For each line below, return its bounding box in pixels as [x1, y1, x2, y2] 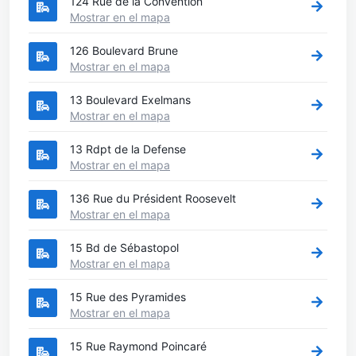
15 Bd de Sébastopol [70, 240, 179, 254]
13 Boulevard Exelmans [70, 92, 191, 106]
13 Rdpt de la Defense [70, 141, 186, 156]
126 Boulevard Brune [70, 43, 178, 57]
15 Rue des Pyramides [70, 289, 186, 304]
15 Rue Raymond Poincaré [70, 339, 207, 353]
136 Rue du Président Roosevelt [70, 191, 236, 205]
